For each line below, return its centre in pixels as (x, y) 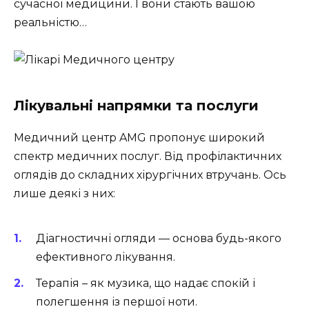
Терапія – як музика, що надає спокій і (146, 283)
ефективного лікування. (106, 257)
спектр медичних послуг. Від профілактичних (148, 156)
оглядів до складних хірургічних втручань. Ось (150, 175)
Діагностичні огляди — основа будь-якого (159, 239)
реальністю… (50, 22)
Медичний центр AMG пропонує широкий (139, 137)
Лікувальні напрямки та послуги (136, 105)
